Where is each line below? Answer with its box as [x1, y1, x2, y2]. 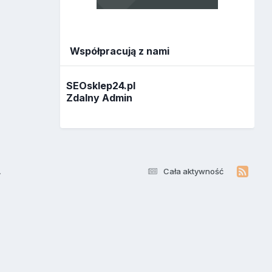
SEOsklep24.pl [66, 79, 136, 92]
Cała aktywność [163, 166, 224, 176]
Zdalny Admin [66, 91, 133, 104]
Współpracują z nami [70, 45, 170, 58]
